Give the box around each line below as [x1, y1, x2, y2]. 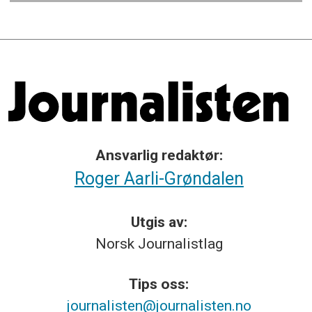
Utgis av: [130, 212, 187, 231]
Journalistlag [137, 234, 223, 252]
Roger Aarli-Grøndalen [74, 169, 244, 189]
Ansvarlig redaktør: [95, 146, 223, 164]
